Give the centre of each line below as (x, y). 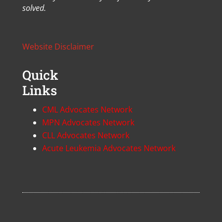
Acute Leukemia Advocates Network (109, 148)
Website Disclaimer (58, 47)
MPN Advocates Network (88, 122)
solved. (34, 8)
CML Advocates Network (87, 110)
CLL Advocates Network (85, 135)
